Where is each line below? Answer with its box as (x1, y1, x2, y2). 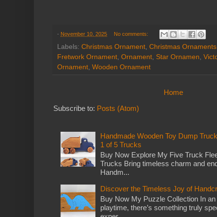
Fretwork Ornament (57, 53, 117, 61)
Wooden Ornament (92, 63, 151, 71)
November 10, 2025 (61, 31, 107, 37)
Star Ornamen (156, 53, 200, 61)
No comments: (113, 31, 150, 37)
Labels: (57, 43, 81, 50)
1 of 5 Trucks (100, 140, 141, 149)
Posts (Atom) (97, 104, 139, 112)
